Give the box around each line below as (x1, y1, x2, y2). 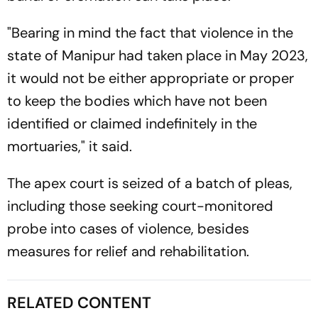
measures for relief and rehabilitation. (7, 241, 249, 261)
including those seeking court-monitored (7, 196, 273, 215)
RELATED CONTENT (7, 292, 151, 313)
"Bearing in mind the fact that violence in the (7, 23, 293, 42)
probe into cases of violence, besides (7, 219, 249, 238)
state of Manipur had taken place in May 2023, (7, 45, 308, 65)
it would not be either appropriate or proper (7, 68, 294, 87)
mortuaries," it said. (7, 136, 132, 155)
